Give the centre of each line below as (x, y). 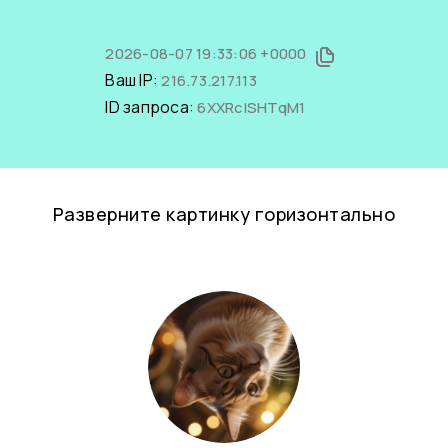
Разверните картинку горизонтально (224, 214)
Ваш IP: (133, 80)
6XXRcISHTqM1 (251, 107)
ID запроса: (151, 107)
